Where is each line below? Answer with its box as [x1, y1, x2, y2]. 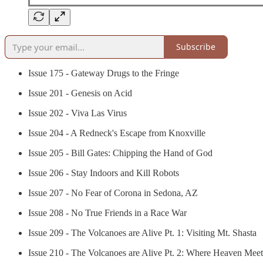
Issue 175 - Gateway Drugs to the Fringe [28, 68, 179, 78]
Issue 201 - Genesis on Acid [28, 87, 132, 98]
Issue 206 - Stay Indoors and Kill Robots [28, 167, 179, 178]
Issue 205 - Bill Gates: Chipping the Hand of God [28, 147, 213, 158]
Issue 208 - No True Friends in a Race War [28, 207, 187, 218]
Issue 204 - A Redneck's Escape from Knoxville [28, 127, 205, 138]
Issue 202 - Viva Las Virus [28, 107, 127, 118]
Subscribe [176, 41, 215, 53]
